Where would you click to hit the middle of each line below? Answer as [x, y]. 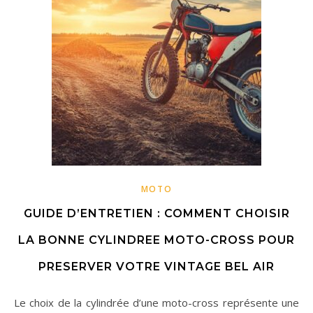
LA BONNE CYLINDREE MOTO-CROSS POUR [156, 240]
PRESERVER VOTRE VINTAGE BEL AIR [156, 267]
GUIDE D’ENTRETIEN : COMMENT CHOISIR [156, 213]
